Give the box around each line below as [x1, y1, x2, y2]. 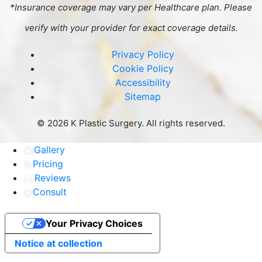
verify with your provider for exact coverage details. [24, 22, 238, 34]
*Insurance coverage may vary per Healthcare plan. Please [10, 2, 252, 13]
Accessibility [115, 77, 171, 89]
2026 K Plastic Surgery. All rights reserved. [47, 118, 225, 129]
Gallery [34, 144, 65, 156]
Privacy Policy [111, 49, 174, 61]
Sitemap [125, 91, 161, 103]
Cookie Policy [112, 63, 174, 75]
